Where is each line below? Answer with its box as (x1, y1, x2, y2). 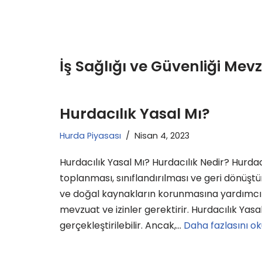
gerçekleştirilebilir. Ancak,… (60, 218, 184, 232)
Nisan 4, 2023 (135, 129, 189, 142)
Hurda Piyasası (60, 129, 121, 142)
